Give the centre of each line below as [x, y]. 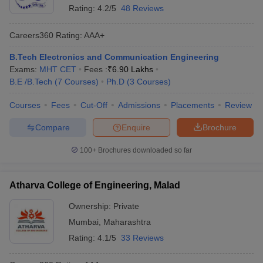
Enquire [136, 127]
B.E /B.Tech [31, 82]
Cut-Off [94, 105]
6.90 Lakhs [133, 69]
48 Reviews [142, 8]
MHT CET [58, 69]
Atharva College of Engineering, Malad [95, 185]
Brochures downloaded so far [144, 150]
